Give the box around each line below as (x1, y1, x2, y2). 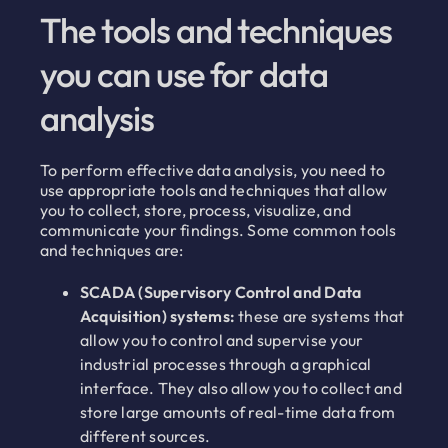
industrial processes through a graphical (79, 354, 372, 375)
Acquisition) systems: (79, 306, 236, 327)
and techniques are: (39, 240, 184, 261)
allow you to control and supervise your (79, 330, 364, 351)
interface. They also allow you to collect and (79, 378, 402, 399)
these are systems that (235, 306, 405, 327)
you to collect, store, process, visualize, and (39, 200, 352, 221)
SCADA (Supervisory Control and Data (79, 282, 362, 303)
